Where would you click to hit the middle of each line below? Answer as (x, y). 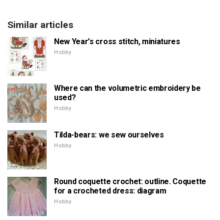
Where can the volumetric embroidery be (127, 88)
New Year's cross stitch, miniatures (117, 41)
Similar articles (40, 25)
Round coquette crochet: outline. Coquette (130, 181)
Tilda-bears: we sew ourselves (109, 135)
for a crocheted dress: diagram (110, 191)
